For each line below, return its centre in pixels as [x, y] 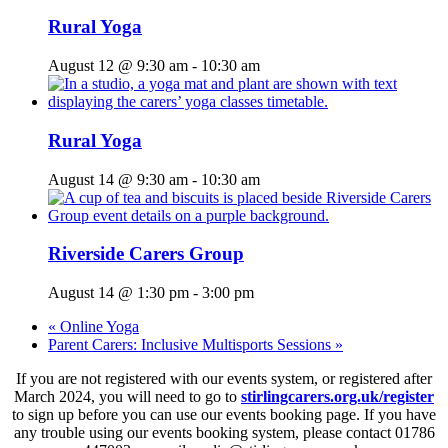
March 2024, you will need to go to [127, 397]
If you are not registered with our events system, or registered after [224, 379]
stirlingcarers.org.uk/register [337, 397]
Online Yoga [97, 327]
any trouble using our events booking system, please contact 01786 [224, 433]
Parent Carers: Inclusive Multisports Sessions [191, 345]
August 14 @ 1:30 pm [118, 293]
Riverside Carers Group [146, 254]
